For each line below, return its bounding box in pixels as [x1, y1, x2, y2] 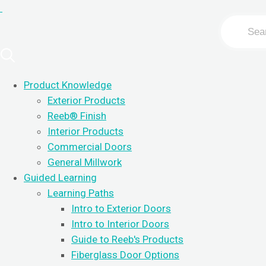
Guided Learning [24, 172, 97, 183]
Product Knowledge [24, 79, 112, 91]
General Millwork [47, 156, 122, 168]
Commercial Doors [47, 141, 132, 153]
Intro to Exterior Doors [71, 202, 171, 214]
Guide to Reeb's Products [71, 233, 183, 245]
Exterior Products [47, 94, 125, 106]
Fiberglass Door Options [71, 249, 179, 261]
